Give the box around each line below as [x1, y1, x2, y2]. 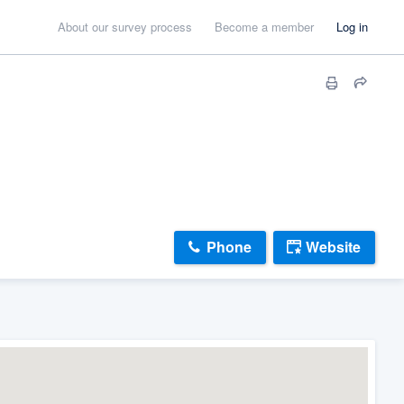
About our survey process [58, 18, 192, 35]
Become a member [215, 18, 314, 35]
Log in [336, 18, 368, 35]
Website [306, 236, 361, 258]
